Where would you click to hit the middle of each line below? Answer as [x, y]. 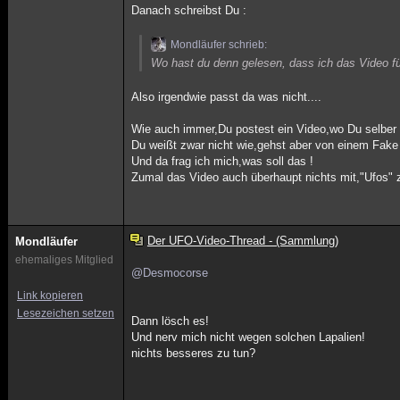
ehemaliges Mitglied [64, 260]
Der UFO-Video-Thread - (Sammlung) [242, 241]
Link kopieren [50, 296]
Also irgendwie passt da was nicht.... [227, 97]
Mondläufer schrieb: [219, 45]
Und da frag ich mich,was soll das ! [223, 161]
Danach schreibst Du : [189, 10]
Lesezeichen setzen [66, 313]
